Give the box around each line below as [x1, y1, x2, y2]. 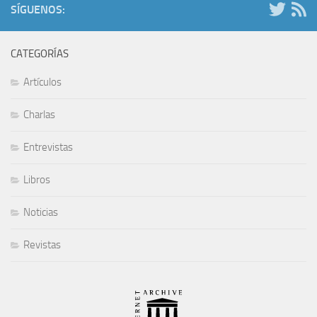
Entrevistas [23, 141, 73, 154]
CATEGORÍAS [11, 47, 69, 61]
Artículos [23, 76, 62, 89]
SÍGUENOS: [11, 3, 65, 17]
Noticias [23, 206, 58, 219]
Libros [23, 173, 50, 187]
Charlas [23, 108, 55, 122]
